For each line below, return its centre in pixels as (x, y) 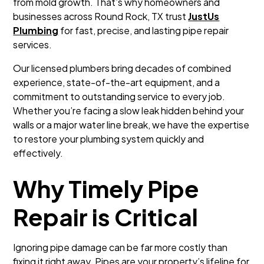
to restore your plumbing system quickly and (109, 139)
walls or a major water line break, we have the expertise (131, 125)
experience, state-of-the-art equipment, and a (117, 82)
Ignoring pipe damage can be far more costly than (121, 247)
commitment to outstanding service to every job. (119, 96)
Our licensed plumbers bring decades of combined (122, 68)
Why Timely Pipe (106, 188)
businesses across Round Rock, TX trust (101, 16)
